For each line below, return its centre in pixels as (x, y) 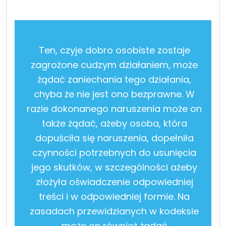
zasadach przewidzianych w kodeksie (114, 211)
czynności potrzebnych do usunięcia (114, 152)
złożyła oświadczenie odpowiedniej (114, 182)
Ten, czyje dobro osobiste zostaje (114, 50)
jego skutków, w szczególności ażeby (114, 167)
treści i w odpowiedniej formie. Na (114, 196)
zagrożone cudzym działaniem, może (114, 65)
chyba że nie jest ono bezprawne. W (114, 94)
